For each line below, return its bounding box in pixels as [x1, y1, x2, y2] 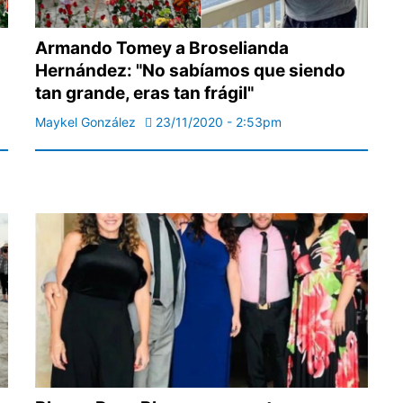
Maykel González [35, 114, 136, 130]
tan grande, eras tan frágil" [35, 83, 254, 104]
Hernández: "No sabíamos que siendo [35, 60, 345, 82]
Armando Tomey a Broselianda [35, 38, 289, 59]
